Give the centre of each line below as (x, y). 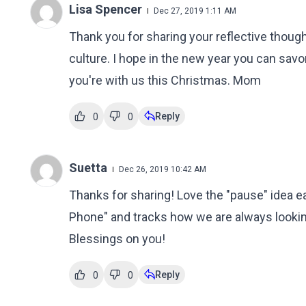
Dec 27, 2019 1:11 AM (195, 11)
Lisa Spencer (107, 9)
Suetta (89, 168)
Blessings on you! (117, 239)
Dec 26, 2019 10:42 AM (162, 169)
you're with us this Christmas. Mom (165, 80)
